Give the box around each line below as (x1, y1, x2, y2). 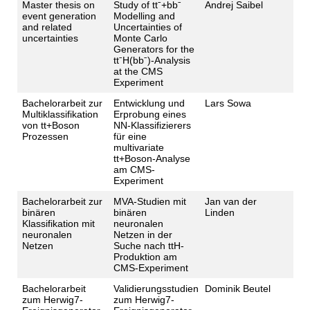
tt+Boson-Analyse (113, 153, 190, 164)
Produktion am (113, 251, 177, 262)
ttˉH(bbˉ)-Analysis (113, 55, 190, 66)
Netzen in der (113, 229, 172, 240)
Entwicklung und (113, 98, 185, 109)
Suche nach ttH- (113, 240, 184, 251)
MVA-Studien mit (113, 196, 186, 207)
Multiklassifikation (21, 109, 98, 120)
